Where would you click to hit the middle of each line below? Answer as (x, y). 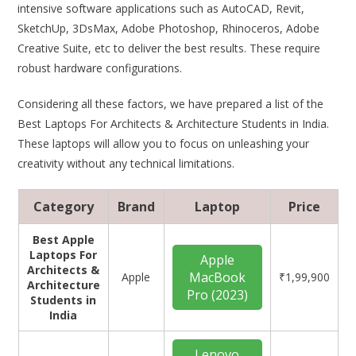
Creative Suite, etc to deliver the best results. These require (169, 48)
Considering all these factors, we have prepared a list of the (171, 104)
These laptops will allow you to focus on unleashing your (164, 143)
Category (63, 207)
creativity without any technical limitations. (126, 163)
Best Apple (63, 240)
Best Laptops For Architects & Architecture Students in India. (174, 124)
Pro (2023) (217, 295)
